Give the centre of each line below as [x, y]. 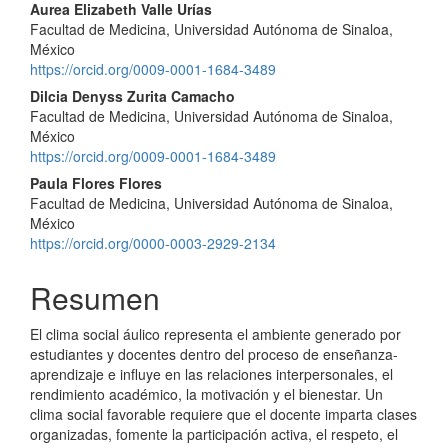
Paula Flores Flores [96, 182]
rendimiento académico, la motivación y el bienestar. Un [206, 393]
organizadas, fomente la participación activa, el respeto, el [214, 433]
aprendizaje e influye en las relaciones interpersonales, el [211, 373]
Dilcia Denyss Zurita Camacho [132, 95]
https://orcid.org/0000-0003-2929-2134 [153, 242]
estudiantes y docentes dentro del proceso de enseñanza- [214, 353]
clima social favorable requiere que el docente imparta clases [223, 413]
